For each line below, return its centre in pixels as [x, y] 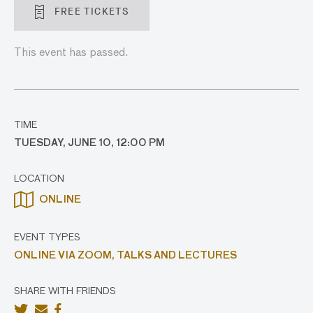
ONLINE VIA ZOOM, [65, 256]
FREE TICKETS [89, 12]
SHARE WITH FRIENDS [65, 291]
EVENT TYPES [47, 238]
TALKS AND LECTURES [177, 256]
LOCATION [39, 179]
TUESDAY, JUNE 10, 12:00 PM [89, 143]
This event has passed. [71, 53]
